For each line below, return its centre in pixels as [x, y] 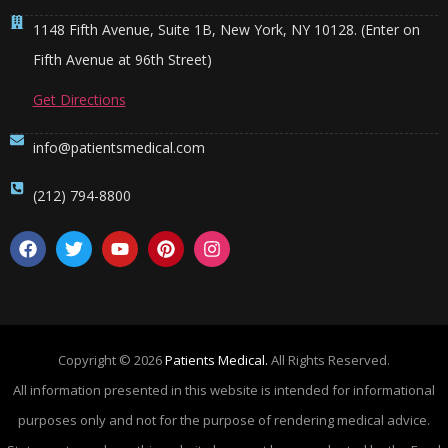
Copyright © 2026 [111, 359]
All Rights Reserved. [329, 359]
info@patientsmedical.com [118, 147]
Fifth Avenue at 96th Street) [122, 59]
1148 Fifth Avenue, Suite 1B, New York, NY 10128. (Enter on [226, 29]
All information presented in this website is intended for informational [224, 389]
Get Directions [79, 99]
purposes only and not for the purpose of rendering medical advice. [224, 419]
